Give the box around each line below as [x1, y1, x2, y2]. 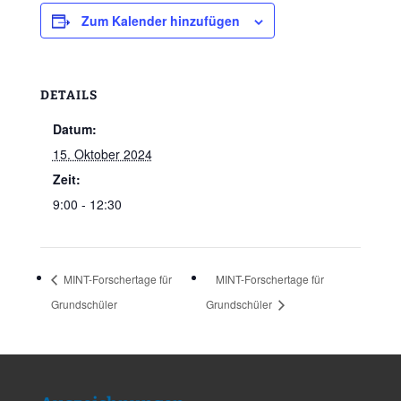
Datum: [52, 120, 97, 138]
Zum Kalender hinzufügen [81, 12, 240, 30]
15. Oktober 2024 [52, 145, 152, 163]
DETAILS [39, 88, 98, 103]
